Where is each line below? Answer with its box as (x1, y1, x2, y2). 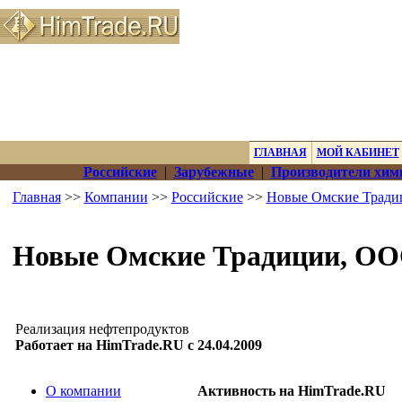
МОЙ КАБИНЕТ (316, 146, 399, 159)
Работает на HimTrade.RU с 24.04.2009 (15, 337, 262, 353)
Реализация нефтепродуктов (15, 321, 189, 336)
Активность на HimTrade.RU (197, 383, 386, 398)
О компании (46, 383, 121, 398)
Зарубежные (173, 164, 254, 179)
